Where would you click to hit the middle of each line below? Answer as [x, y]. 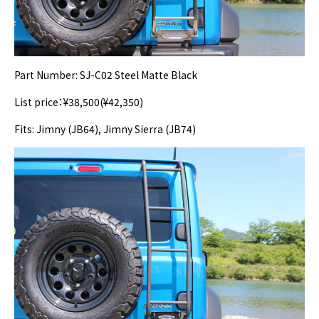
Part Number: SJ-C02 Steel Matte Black [106, 75]
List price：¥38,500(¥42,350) [79, 102]
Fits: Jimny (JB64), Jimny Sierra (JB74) [105, 129]
